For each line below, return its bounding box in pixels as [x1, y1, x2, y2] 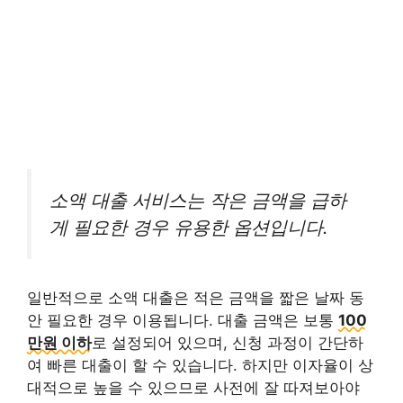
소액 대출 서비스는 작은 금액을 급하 [49, 189, 346, 212]
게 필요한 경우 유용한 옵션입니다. [49, 216, 328, 239]
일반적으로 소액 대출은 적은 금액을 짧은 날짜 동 [27, 288, 364, 307]
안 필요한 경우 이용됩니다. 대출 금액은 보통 [27, 310, 338, 329]
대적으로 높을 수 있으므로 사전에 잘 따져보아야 [27, 378, 360, 397]
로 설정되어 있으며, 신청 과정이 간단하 [92, 333, 363, 352]
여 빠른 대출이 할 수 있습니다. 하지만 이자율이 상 [27, 355, 373, 374]
